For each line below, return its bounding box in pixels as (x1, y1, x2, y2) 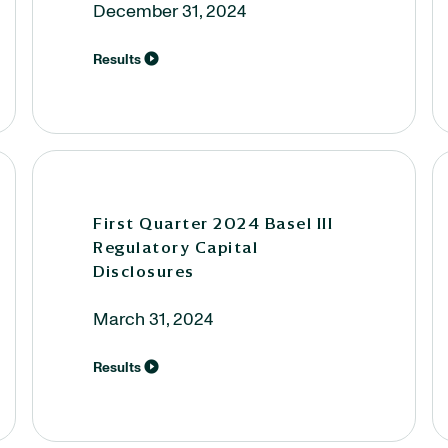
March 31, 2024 (93, 311, 213, 329)
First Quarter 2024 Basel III (93, 213, 333, 233)
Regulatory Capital (93, 237, 258, 257)
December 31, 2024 (93, 3, 246, 21)
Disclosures (93, 261, 195, 281)
